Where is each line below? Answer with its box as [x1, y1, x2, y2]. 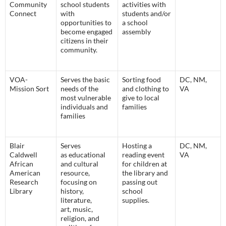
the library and [122, 168, 168, 178]
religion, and [61, 214, 99, 223]
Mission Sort [10, 84, 49, 93]
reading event [122, 150, 164, 159]
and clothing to [122, 84, 169, 93]
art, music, [61, 205, 93, 214]
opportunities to [61, 18, 111, 27]
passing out [122, 178, 157, 187]
